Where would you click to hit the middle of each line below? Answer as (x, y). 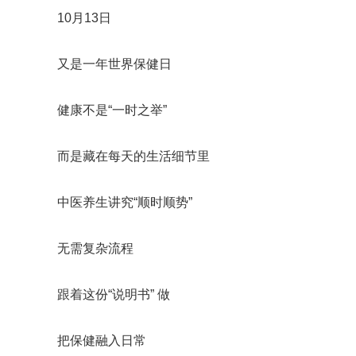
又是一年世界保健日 (114, 64)
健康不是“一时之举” (112, 110)
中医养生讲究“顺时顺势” (125, 202)
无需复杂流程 (95, 248)
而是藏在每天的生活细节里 (133, 156)
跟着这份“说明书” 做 (114, 294)
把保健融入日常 (102, 341)
